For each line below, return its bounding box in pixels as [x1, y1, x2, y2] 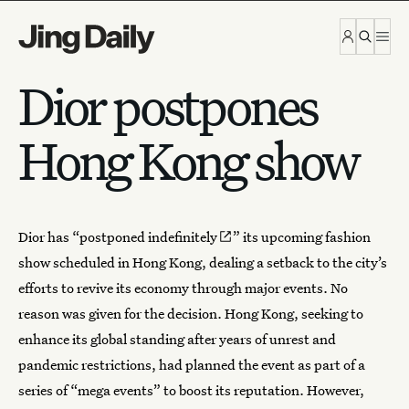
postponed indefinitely [79, 227, 217, 246]
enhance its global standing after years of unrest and [18, 330, 336, 348]
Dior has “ [18, 227, 79, 246]
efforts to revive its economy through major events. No [18, 278, 348, 297]
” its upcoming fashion [232, 227, 371, 246]
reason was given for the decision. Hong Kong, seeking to [18, 304, 363, 322]
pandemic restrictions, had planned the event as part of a [18, 355, 365, 373]
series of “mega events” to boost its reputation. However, [18, 381, 364, 399]
